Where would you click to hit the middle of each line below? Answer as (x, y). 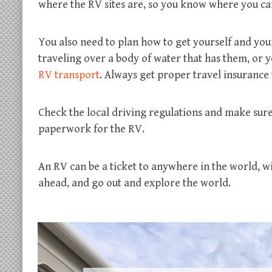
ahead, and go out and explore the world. (134, 183)
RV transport (69, 75)
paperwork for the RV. (93, 129)
